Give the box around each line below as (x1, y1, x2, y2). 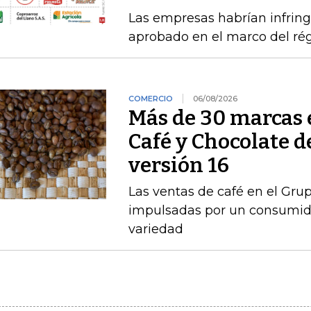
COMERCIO (128, 94, 173, 103)
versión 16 (128, 153, 229, 178)
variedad (128, 221, 183, 237)
